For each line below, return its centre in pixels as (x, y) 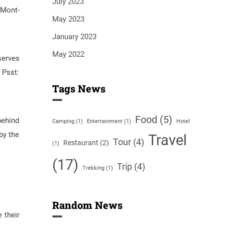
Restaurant (81, 143)
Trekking (93, 168)
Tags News (79, 88)
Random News (87, 205)
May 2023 (68, 19)
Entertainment (104, 121)
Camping (63, 121)
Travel (167, 140)
